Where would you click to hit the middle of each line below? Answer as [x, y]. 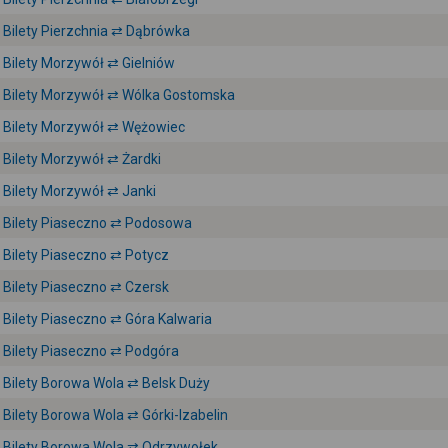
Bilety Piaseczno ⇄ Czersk [86, 287]
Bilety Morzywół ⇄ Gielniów [89, 63]
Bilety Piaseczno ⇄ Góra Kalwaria [107, 319]
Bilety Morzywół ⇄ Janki [79, 191]
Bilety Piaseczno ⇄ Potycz [86, 255]
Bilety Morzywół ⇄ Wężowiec [94, 127]
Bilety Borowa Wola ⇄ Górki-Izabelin [115, 415]
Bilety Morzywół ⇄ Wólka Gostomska [119, 95]
